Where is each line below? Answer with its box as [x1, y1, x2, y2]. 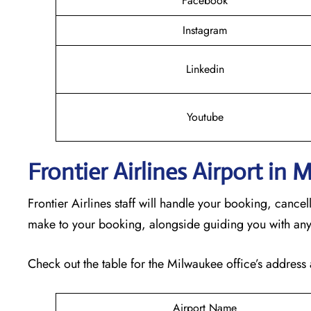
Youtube [186, 108, 224, 125]
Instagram [183, 22, 227, 38]
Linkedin [185, 60, 224, 77]
